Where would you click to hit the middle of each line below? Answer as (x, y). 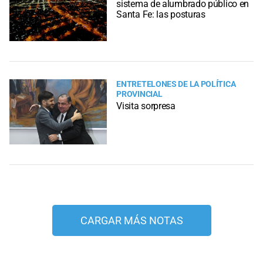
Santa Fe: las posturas (161, 14)
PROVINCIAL (139, 95)
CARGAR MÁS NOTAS (131, 221)
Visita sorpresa (146, 106)
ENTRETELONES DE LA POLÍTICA (176, 85)
